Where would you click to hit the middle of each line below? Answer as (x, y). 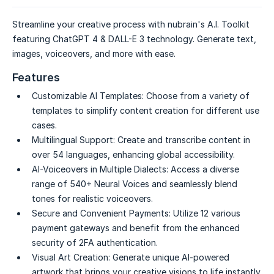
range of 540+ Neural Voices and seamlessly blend (135, 184)
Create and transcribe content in (184, 140)
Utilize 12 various (207, 213)
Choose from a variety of (198, 96)
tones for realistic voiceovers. (92, 199)
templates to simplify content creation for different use (146, 111)
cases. (44, 125)
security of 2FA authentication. (95, 243)
